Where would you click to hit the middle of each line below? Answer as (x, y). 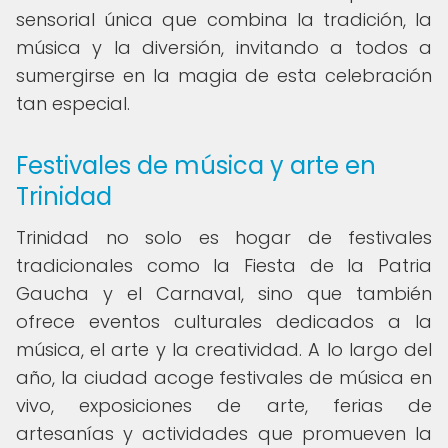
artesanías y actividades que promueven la (224, 433)
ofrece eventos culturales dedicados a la (224, 321)
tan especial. (73, 103)
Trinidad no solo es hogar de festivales (224, 237)
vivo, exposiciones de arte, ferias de (224, 405)
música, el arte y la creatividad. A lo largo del (224, 349)
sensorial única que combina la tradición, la (224, 19)
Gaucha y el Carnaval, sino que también (224, 293)
